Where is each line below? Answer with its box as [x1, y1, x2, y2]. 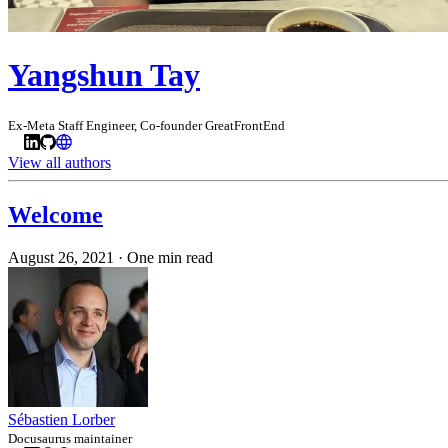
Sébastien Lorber [8, 410, 115, 428]
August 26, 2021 [8, 248, 114, 266]
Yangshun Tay [8, 57, 200, 94]
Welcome [8, 201, 103, 228]
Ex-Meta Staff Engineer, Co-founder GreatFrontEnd [8, 117, 285, 133]
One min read [127, 248, 213, 266]
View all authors [8, 153, 111, 171]
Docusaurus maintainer [8, 430, 132, 446]
